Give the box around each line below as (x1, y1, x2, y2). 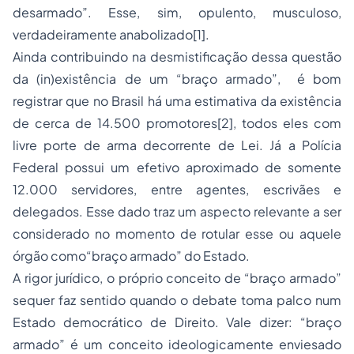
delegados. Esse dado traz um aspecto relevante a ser (13, 203, 341, 220)
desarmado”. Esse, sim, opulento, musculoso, (13, 4, 341, 21)
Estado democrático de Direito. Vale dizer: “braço (13, 314, 341, 331)
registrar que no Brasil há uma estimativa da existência (13, 92, 341, 110)
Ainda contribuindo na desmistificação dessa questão (13, 48, 341, 66)
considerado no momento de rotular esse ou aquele (13, 225, 341, 243)
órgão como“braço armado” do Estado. (13, 247, 250, 265)
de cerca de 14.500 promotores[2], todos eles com (13, 115, 341, 132)
